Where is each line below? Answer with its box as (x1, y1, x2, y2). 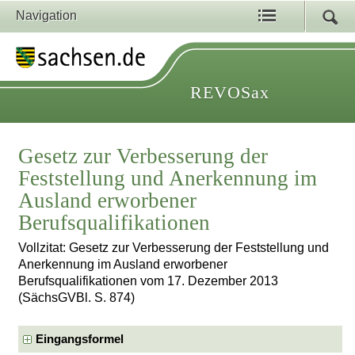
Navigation (16, 9, 77, 22)
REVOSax (190, 82, 269, 102)
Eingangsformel (36, 332, 124, 345)
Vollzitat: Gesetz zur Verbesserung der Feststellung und (18, 241, 330, 255)
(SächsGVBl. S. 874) (18, 291, 136, 305)
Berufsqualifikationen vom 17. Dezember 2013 (18, 274, 279, 288)
